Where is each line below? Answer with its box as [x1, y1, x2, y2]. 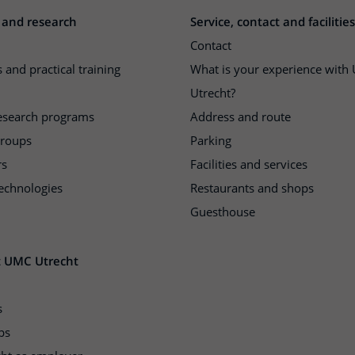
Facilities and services [190, 156, 307, 172]
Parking [190, 132, 231, 148]
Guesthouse [190, 204, 255, 219]
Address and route [190, 109, 291, 124]
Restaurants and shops [190, 180, 314, 196]
